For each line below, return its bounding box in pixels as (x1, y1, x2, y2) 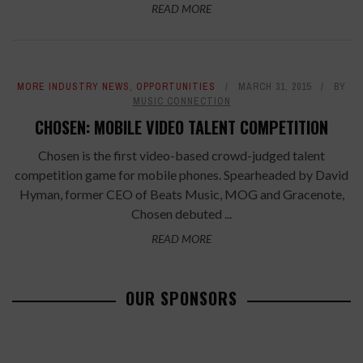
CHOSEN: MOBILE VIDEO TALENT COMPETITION (35, 115, 328, 139)
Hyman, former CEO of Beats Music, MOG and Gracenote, (19, 186, 344, 202)
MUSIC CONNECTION (132, 95, 231, 108)
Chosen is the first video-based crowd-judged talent (38, 147, 325, 163)
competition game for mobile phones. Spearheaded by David (15, 167, 348, 182)
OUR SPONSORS (126, 286, 237, 310)
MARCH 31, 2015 (238, 80, 311, 93)
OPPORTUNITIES (136, 80, 216, 93)
